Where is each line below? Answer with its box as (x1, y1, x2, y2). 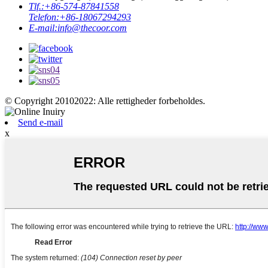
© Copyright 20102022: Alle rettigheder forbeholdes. (5, 95, 205, 106)
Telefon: (29, 11, 59, 22)
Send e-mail (18, 117, 63, 127)
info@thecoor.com (57, 22, 127, 33)
